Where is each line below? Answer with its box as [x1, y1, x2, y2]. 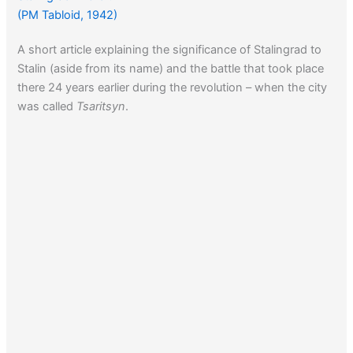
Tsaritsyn [76, 98, 126, 113]
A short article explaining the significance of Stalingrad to [17, 42, 322, 57]
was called [17, 98, 77, 113]
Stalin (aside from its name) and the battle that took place [17, 61, 325, 76]
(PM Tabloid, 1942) [17, 7, 118, 22]
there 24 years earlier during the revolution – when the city [17, 80, 328, 95]
